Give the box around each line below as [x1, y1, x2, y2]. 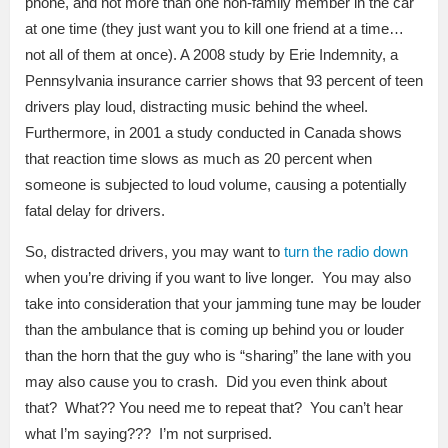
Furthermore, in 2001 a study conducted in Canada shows [25, 123, 402, 141]
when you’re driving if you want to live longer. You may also [25, 268, 411, 286]
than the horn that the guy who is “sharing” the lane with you [25, 346, 411, 364]
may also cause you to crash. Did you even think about [25, 372, 387, 390]
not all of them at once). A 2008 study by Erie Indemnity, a [25, 45, 398, 63]
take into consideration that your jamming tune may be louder [25, 294, 421, 312]
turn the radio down [284, 242, 408, 260]
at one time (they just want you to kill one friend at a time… [25, 19, 404, 37]
